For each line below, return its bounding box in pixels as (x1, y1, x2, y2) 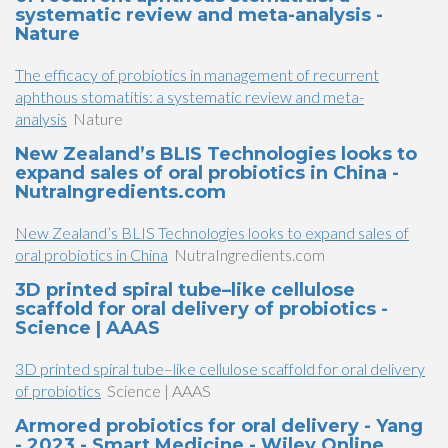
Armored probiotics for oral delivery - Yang (15, 415, 423, 437)
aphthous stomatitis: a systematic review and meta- (15, 87, 364, 106)
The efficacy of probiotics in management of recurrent (15, 65, 379, 84)
